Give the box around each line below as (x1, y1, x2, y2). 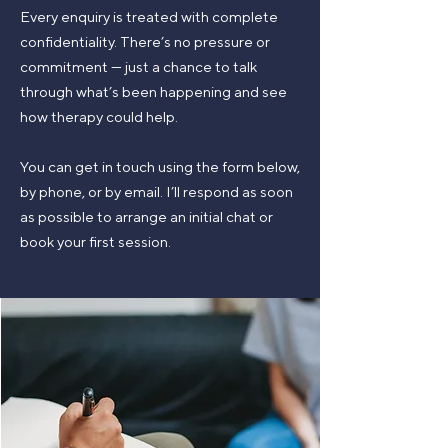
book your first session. (20, 233, 171, 250)
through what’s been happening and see (20, 83, 287, 100)
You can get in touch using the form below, (20, 158, 300, 175)
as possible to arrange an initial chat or (20, 208, 273, 225)
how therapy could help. (20, 108, 178, 125)
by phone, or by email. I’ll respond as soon (20, 183, 293, 200)
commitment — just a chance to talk (20, 58, 257, 75)
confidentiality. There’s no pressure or (20, 33, 270, 50)
